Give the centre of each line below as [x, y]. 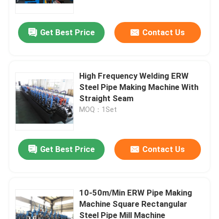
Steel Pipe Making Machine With [139, 87]
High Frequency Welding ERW [134, 76]
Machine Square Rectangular [133, 204]
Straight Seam [107, 99]
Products [34, 185]
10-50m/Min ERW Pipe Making [136, 193]
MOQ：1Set [98, 110]
